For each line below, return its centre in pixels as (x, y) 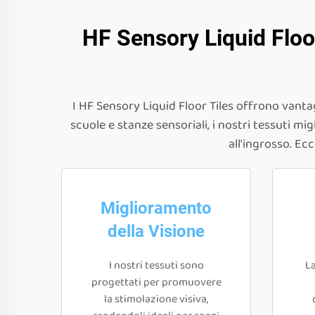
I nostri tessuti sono (156, 265)
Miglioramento (156, 208)
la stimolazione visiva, (156, 299)
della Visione (156, 231)
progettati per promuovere (156, 282)
